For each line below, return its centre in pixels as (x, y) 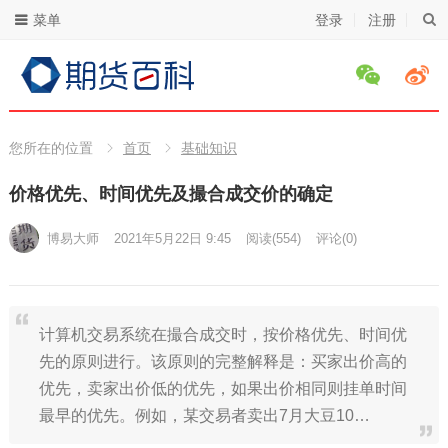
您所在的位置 (50, 148)
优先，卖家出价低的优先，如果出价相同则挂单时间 (222, 388)
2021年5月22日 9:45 (172, 238)
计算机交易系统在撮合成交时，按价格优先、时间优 (222, 334)
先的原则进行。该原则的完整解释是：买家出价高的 (222, 361)
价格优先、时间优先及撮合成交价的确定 (170, 194)
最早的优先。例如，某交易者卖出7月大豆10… (204, 415)
